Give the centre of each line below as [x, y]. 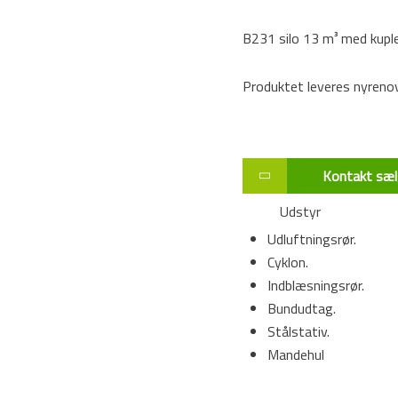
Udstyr [295, 212]
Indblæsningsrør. [315, 286]
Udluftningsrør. [311, 239]
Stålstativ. [298, 332]
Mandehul [295, 355]
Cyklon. [287, 263]
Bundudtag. [301, 309]
